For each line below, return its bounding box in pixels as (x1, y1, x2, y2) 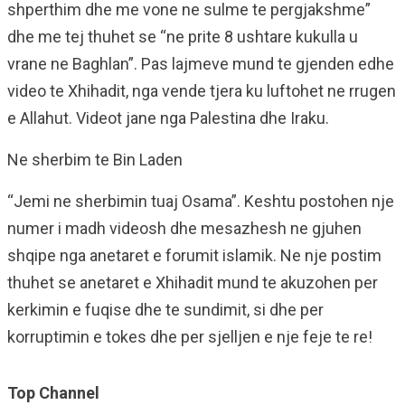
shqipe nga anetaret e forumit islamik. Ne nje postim (7, 246, 381, 265)
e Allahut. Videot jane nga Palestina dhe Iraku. (7, 108, 329, 127)
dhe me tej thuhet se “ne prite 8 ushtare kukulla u (7, 27, 358, 46)
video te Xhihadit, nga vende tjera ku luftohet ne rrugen (7, 81, 396, 100)
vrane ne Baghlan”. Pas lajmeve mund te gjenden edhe (7, 54, 394, 73)
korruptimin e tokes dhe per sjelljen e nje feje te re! (7, 327, 372, 346)
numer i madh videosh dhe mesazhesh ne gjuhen (7, 219, 362, 238)
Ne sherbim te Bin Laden (7, 150, 183, 169)
